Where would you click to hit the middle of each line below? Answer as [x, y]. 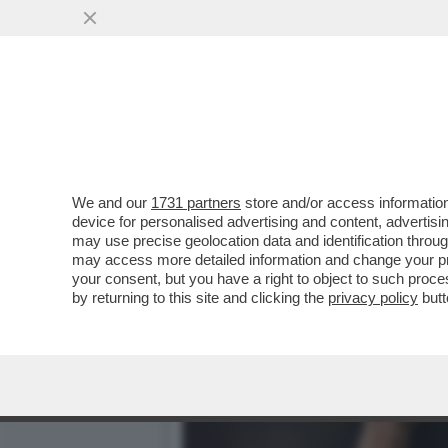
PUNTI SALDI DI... [266, 121]
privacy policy [373, 297]
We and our [111, 202]
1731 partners [196, 202]
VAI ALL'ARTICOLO [283, 161]
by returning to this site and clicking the [200, 297]
